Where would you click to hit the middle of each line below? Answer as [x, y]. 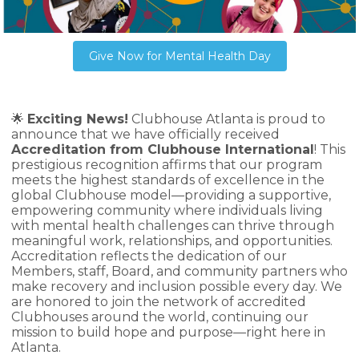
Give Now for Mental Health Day [179, 56]
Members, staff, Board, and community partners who [179, 271]
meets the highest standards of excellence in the [168, 180]
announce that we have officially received [145, 134]
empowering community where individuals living [167, 210]
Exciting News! [78, 119]
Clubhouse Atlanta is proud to [227, 119]
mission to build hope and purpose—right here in [168, 332]
